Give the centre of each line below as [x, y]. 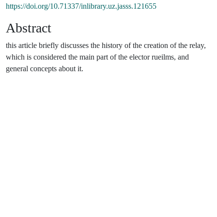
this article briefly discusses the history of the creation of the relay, [106, 45]
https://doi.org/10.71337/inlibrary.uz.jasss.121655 [81, 6]
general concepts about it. [46, 68]
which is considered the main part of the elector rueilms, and [97, 57]
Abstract [29, 28]
